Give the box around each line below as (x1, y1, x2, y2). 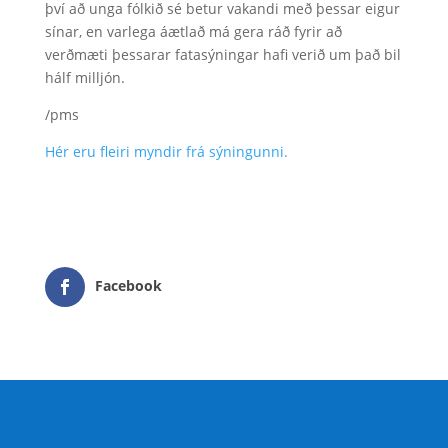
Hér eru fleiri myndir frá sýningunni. (44, 142, 288, 161)
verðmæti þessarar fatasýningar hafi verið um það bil (44, 45, 401, 64)
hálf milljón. (44, 68, 125, 87)
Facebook (94, 276, 162, 295)
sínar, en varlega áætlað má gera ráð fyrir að (44, 22, 342, 41)
